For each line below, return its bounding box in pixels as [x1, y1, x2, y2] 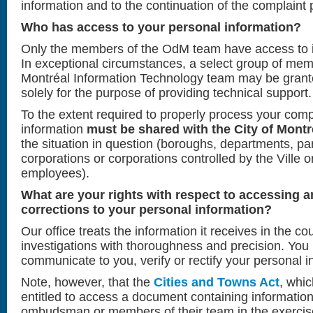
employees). [21, 166, 89, 180]
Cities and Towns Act [154, 275, 279, 289]
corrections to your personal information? [21, 203, 272, 217]
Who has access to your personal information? [21, 20, 301, 34]
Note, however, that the [21, 275, 154, 289]
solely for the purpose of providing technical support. [21, 86, 312, 100]
